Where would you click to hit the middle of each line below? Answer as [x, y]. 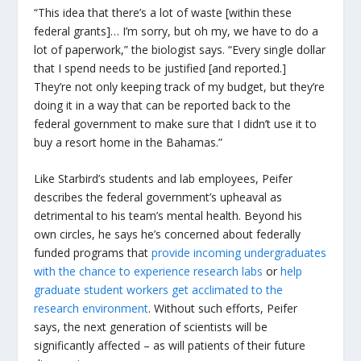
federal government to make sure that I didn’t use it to [176, 124]
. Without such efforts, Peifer [223, 309]
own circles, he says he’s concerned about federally [168, 234]
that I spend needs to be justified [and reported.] [160, 68]
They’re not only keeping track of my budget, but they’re [180, 87]
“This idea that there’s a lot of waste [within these [163, 13]
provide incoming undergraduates [239, 253]
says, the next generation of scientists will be [151, 327]
